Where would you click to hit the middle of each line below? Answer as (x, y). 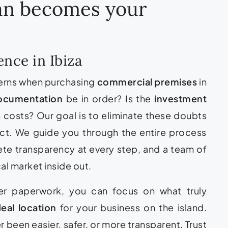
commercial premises (147, 81)
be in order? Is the (109, 98)
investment (181, 98)
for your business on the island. (132, 207)
